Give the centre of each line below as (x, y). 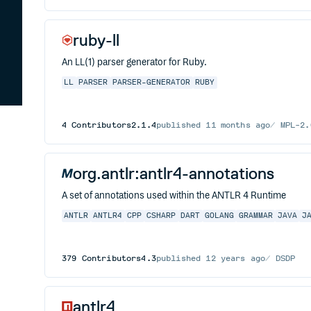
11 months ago (238, 125)
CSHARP (161, 216)
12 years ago (236, 258)
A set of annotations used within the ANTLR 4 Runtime (174, 196)
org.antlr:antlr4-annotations (174, 173)
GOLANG (219, 216)
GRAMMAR (255, 216)
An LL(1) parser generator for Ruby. (134, 62)
